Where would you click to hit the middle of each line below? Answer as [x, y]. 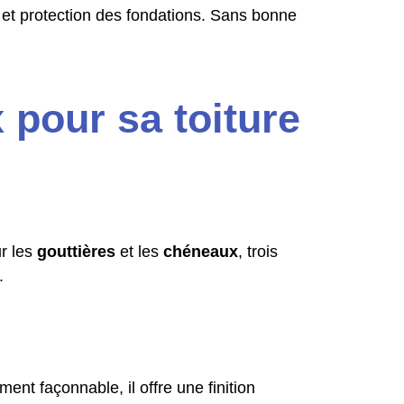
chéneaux [201, 252]
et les [139, 252]
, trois [258, 252]
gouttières [76, 252]
